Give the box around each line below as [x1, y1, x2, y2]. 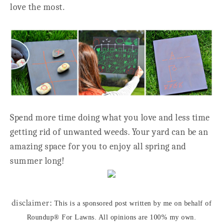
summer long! [10, 156, 64, 166]
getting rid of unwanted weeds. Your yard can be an [10, 127, 208, 137]
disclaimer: [11, 197, 54, 209]
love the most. [10, 2, 65, 12]
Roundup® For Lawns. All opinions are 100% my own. [26, 214, 197, 222]
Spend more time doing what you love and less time [10, 112, 210, 123]
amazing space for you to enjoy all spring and [10, 141, 186, 152]
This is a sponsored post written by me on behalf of [54, 200, 212, 208]
